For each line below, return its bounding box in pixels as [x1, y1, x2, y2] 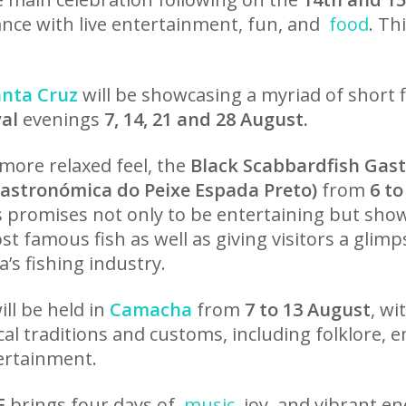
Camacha [110, 297, 192, 322]
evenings [18, 107, 104, 131]
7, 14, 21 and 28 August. [104, 107, 308, 131]
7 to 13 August [245, 297, 371, 322]
